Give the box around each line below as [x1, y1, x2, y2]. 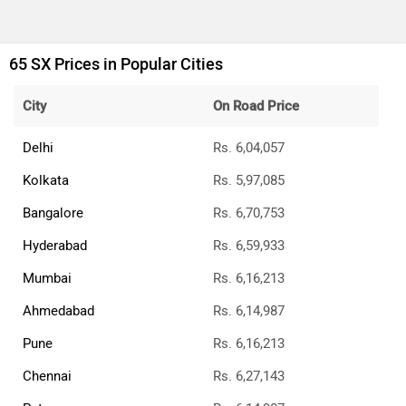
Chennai [23, 368, 72, 385]
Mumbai [23, 270, 72, 287]
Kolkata [23, 172, 69, 189]
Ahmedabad [23, 303, 94, 320]
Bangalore [23, 205, 83, 222]
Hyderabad [23, 237, 87, 255]
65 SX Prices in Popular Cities [9, 54, 223, 75]
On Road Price [213, 98, 299, 115]
